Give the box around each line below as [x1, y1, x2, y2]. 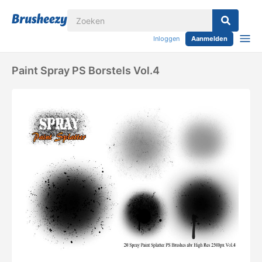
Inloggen [153, 35, 180, 43]
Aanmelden [191, 35, 227, 43]
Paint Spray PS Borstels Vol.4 [12, 64, 160, 77]
